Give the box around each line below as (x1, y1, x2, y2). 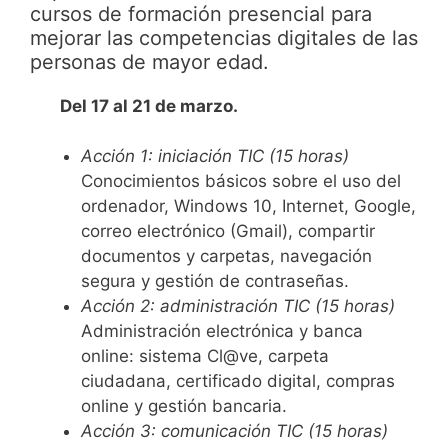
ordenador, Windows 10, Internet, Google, (81, 196, 416, 216)
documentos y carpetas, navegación (81, 246, 372, 266)
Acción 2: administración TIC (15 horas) (81, 296, 395, 316)
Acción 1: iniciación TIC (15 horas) (81, 146, 349, 166)
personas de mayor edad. (30, 49, 269, 74)
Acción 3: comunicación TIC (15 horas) (81, 421, 388, 441)
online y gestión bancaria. (81, 396, 287, 416)
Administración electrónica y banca (81, 321, 363, 341)
